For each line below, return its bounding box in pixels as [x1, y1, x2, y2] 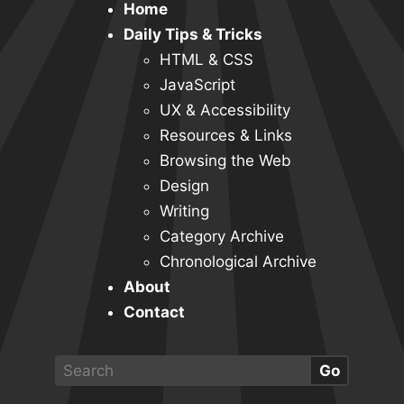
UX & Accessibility [160, 101, 290, 120]
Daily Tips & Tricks [124, 25, 262, 44]
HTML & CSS [160, 50, 253, 69]
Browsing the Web [160, 151, 291, 170]
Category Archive [160, 227, 284, 246]
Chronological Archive [160, 252, 317, 271]
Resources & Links [160, 126, 292, 145]
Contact [124, 303, 185, 322]
